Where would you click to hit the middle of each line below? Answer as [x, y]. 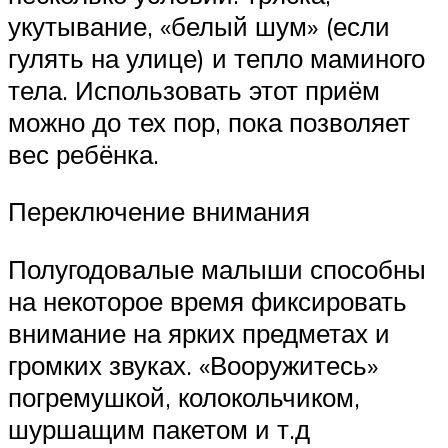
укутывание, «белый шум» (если [199, 25]
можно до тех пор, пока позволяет [209, 121]
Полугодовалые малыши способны [217, 268]
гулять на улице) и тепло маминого [216, 57]
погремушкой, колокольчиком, [184, 396]
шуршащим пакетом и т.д [159, 428]
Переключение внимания [159, 211]
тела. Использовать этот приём [194, 89]
